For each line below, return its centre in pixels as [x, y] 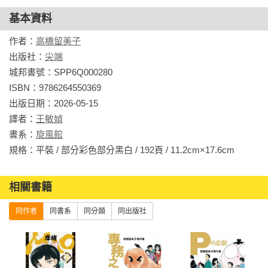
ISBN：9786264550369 [55, 87]
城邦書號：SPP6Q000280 [61, 72]
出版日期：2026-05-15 [54, 103]
